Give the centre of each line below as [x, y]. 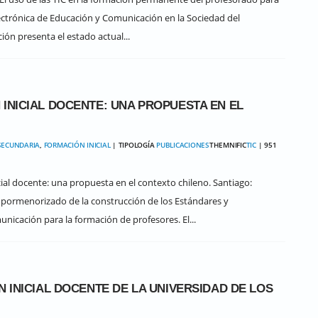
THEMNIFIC [227, 145]
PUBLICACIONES [183, 145]
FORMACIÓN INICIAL [77, 145]
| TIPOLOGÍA [133, 145]
